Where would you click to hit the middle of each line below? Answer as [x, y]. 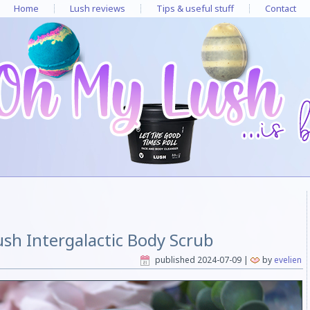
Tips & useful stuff [195, 8]
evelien [288, 260]
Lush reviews [97, 8]
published [175, 260]
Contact [280, 8]
